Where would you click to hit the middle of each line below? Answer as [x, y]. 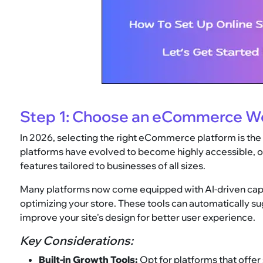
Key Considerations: [77, 241]
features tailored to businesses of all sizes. [113, 166]
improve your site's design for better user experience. [138, 218]
